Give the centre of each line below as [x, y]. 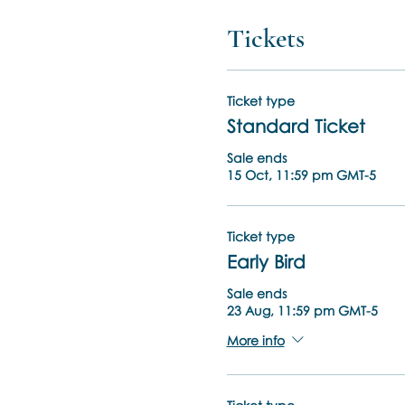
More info [255, 340]
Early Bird [266, 261]
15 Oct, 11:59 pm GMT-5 [301, 175]
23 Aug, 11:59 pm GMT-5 [302, 311]
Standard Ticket [296, 126]
